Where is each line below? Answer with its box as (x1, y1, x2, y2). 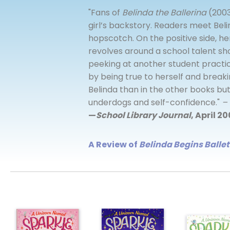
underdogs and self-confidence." (88, 97, 222, 109)
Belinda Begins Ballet (139, 139, 229, 151)
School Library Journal (96, 109, 191, 122)
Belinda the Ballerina (122, 7, 206, 19)
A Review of (88, 139, 139, 151)
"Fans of (88, 7, 122, 19)
